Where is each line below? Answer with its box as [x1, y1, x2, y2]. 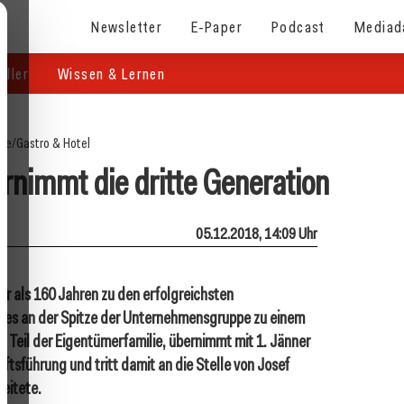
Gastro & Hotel [15, 134, 90, 152]
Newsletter [91, 15, 163, 37]
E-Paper [191, 15, 243, 37]
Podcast [271, 15, 326, 37]
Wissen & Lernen [58, 63, 166, 84]
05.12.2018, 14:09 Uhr [196, 223, 317, 243]
